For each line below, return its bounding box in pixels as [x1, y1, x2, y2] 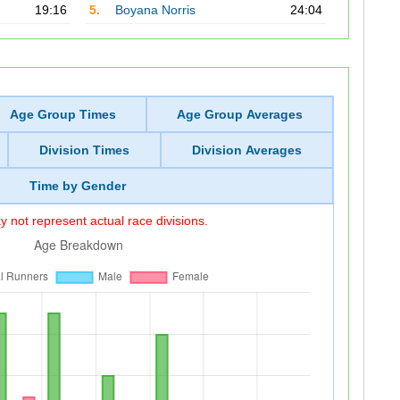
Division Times [38, 143, 129, 157]
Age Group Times [10, 107, 117, 121]
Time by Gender [29, 179, 127, 193]
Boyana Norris [114, 3, 196, 17]
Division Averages [191, 143, 302, 157]
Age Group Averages [176, 107, 303, 121]
